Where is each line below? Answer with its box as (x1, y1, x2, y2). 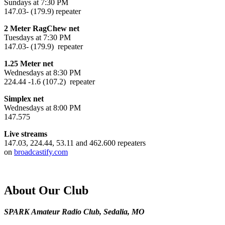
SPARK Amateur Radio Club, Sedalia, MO (4, 207, 145, 216)
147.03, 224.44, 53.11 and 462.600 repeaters (4, 139, 146, 148)
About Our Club (4, 184, 88, 197)
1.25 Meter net (4, 59, 53, 68)
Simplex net (4, 94, 44, 103)
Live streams (4, 130, 47, 139)
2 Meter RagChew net (4, 24, 79, 33)
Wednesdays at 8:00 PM (4, 103, 81, 113)
